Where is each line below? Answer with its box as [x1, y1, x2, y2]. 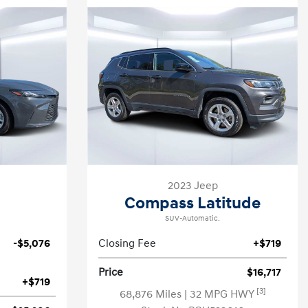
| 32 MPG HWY [184, 287, 256, 301]
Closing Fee [98, 236, 156, 250]
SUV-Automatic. [165, 214, 220, 223]
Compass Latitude [124, 193, 261, 214]
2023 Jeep [167, 179, 218, 192]
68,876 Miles [119, 287, 184, 301]
